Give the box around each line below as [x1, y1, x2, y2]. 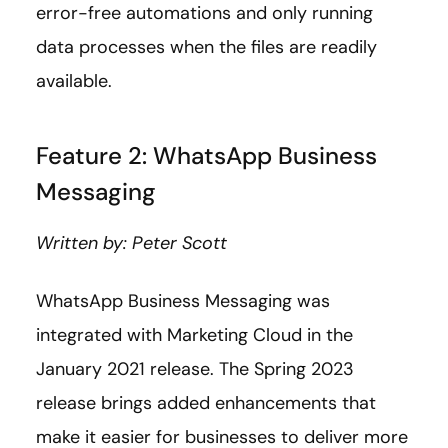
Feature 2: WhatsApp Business [36, 139, 377, 171]
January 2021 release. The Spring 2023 [36, 356, 354, 381]
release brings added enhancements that [36, 390, 376, 415]
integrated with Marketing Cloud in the [36, 322, 353, 347]
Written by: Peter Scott [36, 230, 227, 255]
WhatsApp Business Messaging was [36, 288, 330, 313]
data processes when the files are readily [36, 34, 377, 59]
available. [36, 68, 112, 93]
